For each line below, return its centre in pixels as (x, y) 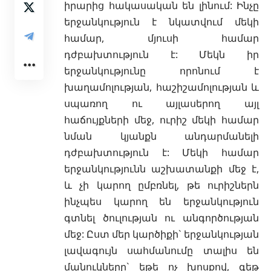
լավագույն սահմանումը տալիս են (162, 250)
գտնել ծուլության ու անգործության (162, 217)
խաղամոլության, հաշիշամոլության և (162, 87)
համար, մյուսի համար (162, 38)
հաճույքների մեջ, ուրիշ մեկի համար (162, 119)
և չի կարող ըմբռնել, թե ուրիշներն (162, 185)
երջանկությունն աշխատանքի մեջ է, (162, 168)
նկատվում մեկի (208, 21)
